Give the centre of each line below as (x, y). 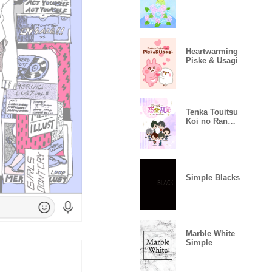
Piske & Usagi (212, 60)
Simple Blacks (213, 177)
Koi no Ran (207, 121)
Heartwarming (212, 51)
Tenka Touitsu (212, 112)
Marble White (210, 233)
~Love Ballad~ (213, 130)
